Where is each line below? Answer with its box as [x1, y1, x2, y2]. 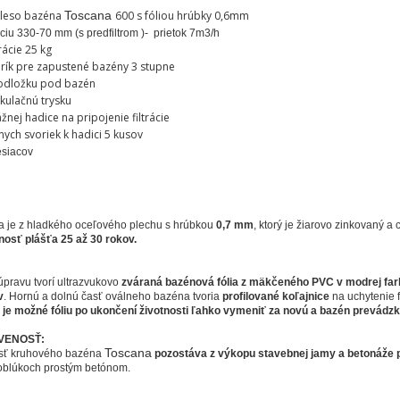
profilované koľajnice [221, 290, 332, 303]
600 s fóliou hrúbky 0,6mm [114, 8, 249, 23]
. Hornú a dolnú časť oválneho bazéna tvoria [3, 290, 222, 303]
